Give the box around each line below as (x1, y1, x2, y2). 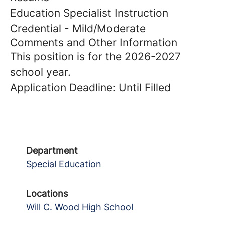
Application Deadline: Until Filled (10, 81, 171, 94)
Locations (26, 188, 68, 199)
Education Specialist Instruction (10, 7, 168, 19)
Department (26, 145, 78, 156)
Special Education (26, 159, 101, 169)
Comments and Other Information (10, 36, 177, 49)
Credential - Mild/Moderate (10, 22, 146, 35)
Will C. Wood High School (26, 202, 133, 212)
